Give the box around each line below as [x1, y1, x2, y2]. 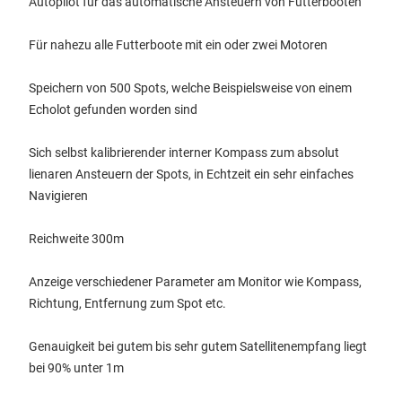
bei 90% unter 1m [29, 361, 124, 375]
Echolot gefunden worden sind [29, 102, 197, 117]
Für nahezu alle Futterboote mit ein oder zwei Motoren [29, 38, 328, 52]
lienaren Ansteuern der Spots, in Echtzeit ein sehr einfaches [29, 167, 354, 181]
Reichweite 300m [29, 232, 124, 246]
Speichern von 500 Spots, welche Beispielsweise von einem [29, 81, 352, 95]
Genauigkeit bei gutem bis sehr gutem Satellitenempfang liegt [29, 339, 367, 354]
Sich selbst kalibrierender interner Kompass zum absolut [29, 145, 339, 160]
